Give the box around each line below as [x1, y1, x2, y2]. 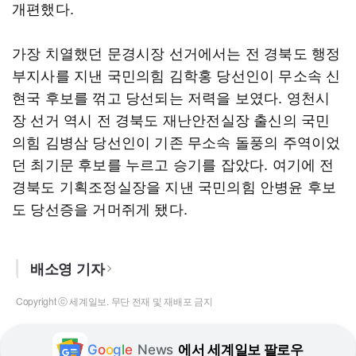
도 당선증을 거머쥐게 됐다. [12, 198, 188, 219]
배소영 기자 [30, 258, 105, 279]
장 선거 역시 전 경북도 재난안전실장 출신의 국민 [12, 109, 331, 130]
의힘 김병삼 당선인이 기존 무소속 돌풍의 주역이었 [12, 131, 341, 152]
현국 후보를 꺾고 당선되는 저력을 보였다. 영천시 [12, 87, 331, 107]
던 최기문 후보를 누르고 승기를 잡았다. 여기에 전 [12, 153, 335, 174]
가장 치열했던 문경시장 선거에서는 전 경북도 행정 [12, 42, 341, 63]
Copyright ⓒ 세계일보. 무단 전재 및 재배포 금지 [16, 294, 213, 308]
